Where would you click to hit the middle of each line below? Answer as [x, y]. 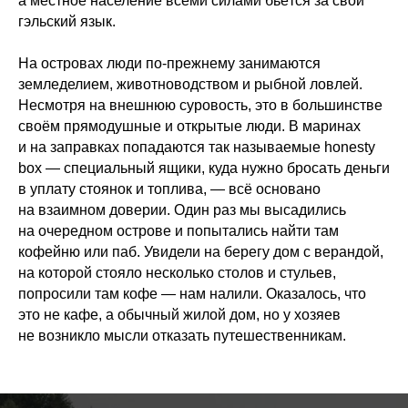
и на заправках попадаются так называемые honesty [197, 148]
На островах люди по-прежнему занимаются [169, 64]
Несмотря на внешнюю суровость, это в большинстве [200, 106]
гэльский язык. [67, 22]
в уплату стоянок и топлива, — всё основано [169, 189]
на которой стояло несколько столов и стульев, [177, 273]
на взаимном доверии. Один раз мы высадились [182, 210]
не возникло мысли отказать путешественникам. [182, 336]
